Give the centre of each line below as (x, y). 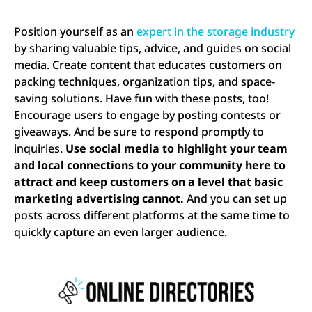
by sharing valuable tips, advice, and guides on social (153, 48)
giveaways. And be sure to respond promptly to (139, 131)
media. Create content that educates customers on (148, 64)
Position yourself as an (75, 31)
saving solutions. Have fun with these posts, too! (141, 98)
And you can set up (235, 198)
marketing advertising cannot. (99, 198)
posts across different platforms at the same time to (152, 215)
